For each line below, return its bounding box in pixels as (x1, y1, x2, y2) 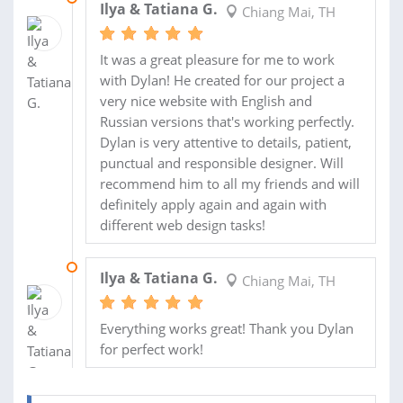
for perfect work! (99, 340, 203, 359)
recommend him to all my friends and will (99, 175, 360, 193)
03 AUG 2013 (85, 260, 145, 274)
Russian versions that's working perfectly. (99, 112, 354, 131)
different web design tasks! (99, 216, 265, 235)
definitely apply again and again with (99, 195, 327, 214)
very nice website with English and (99, 92, 312, 111)
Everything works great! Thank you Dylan (99, 319, 354, 338)
